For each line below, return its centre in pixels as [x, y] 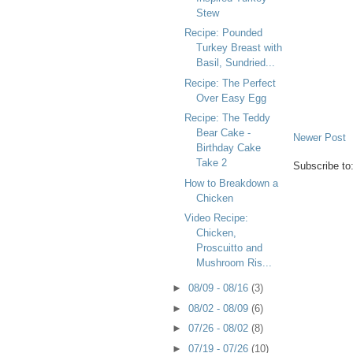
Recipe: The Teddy [228, 118]
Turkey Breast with [240, 48]
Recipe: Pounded [224, 33]
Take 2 [212, 163]
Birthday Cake [229, 148]
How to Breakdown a [232, 183]
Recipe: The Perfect [230, 83]
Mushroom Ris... [234, 263]
